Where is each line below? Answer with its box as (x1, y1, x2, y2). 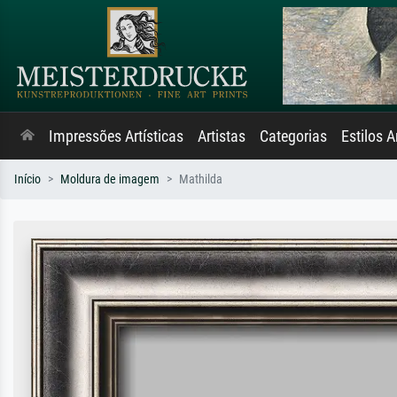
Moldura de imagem (60, 172, 160, 187)
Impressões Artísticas (49, 128, 183, 145)
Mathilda (179, 172, 222, 187)
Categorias (260, 128, 327, 145)
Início (14, 172, 41, 187)
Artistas (198, 128, 245, 145)
